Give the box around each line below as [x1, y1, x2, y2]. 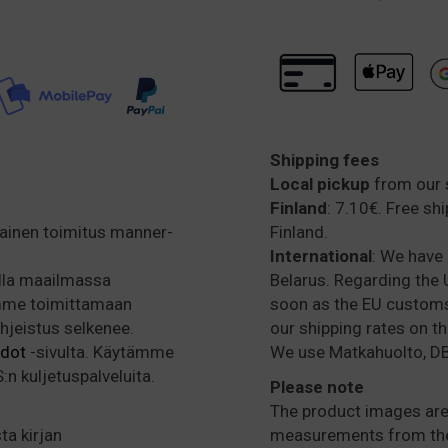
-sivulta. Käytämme [26, 341, 174, 362]
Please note [270, 376, 364, 397]
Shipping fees [270, 149, 379, 170]
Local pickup [270, 173, 374, 194]
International [270, 245, 372, 266]
